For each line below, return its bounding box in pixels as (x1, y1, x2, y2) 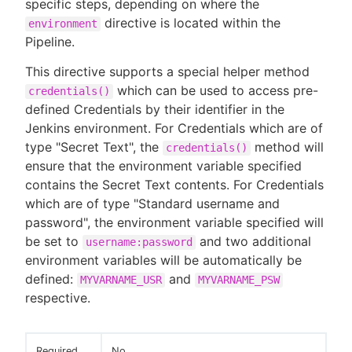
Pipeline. (25, 33, 75, 49)
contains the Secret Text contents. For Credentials (25, 176, 324, 192)
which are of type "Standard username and (25, 195, 280, 211)
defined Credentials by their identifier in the (25, 101, 284, 117)
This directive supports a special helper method (25, 63, 310, 79)
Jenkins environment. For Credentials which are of (25, 119, 323, 136)
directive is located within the (101, 14, 280, 31)
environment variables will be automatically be (25, 251, 302, 268)
